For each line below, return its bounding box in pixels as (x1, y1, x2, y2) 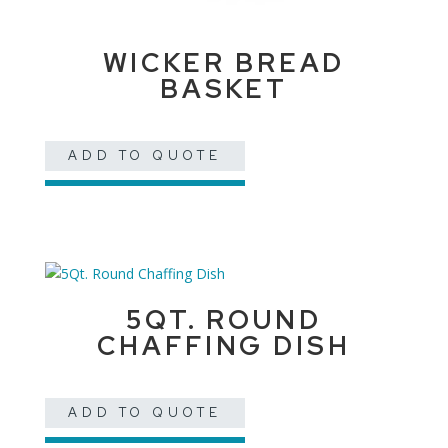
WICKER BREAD (102, 46, 346, 81)
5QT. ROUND (125, 303, 322, 338)
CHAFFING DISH (97, 329, 351, 364)
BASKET (159, 72, 289, 107)
